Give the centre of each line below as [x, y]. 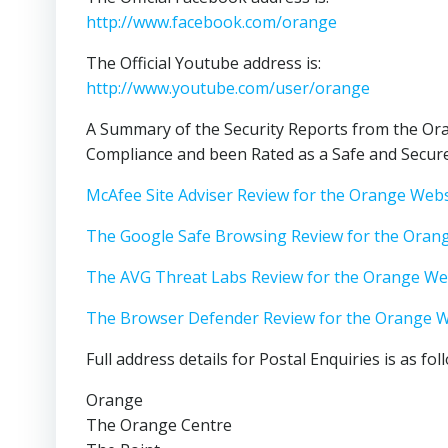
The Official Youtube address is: [203, 63]
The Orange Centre [159, 425]
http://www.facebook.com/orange [211, 22]
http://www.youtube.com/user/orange [228, 88]
